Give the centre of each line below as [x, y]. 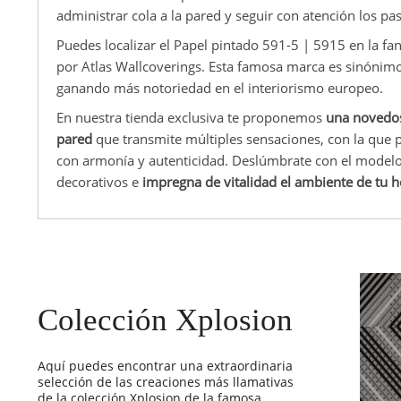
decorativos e [99, 181]
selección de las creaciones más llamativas [166, 381]
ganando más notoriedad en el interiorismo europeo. [220, 87]
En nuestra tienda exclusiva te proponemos [191, 117]
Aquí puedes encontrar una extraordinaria [165, 365]
